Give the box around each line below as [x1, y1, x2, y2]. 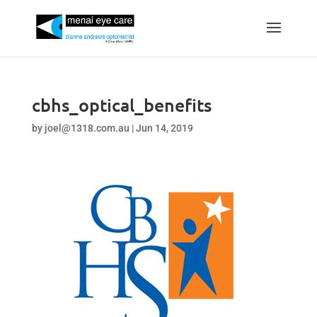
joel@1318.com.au [44, 122, 129, 134]
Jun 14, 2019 [135, 122, 193, 134]
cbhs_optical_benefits [31, 93, 212, 116]
